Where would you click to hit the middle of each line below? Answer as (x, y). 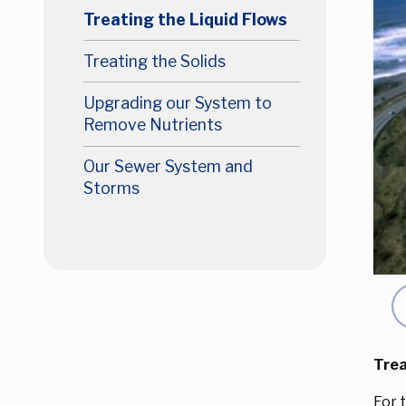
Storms (111, 188)
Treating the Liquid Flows (185, 19)
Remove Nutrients (152, 125)
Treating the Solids (154, 61)
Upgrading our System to (177, 103)
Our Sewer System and (168, 167)
